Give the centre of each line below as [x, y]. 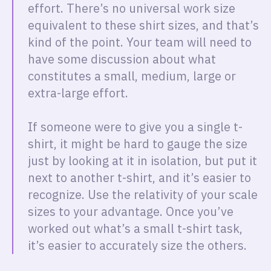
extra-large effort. [80, 93]
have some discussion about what [122, 59]
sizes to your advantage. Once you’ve [131, 211]
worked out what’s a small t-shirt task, [135, 228]
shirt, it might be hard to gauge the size [138, 144]
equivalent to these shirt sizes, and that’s [143, 25]
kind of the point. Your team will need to [140, 42]
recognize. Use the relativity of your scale [143, 194]
